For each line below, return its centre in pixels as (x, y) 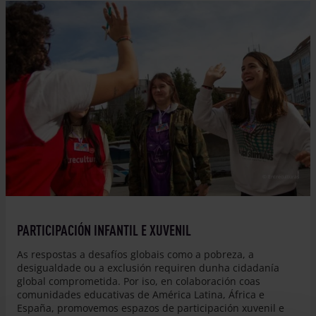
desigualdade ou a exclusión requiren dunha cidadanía (148, 267)
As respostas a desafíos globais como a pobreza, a (135, 254)
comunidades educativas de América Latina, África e (141, 294)
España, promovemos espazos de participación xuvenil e (151, 308)
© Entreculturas (281, 177)
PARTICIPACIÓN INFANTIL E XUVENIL (104, 230)
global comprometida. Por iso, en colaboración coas (139, 281)
